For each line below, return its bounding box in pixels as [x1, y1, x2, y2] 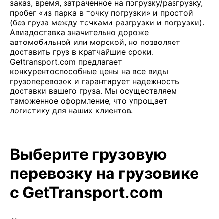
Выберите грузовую [10, 145, 167, 164]
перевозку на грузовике [10, 164, 199, 183]
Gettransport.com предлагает [10, 57, 122, 66]
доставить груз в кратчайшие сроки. [10, 47, 153, 57]
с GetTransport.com [10, 183, 163, 202]
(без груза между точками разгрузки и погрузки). [10, 18, 204, 27]
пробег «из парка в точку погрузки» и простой [10, 8, 193, 18]
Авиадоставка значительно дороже [10, 27, 149, 37]
